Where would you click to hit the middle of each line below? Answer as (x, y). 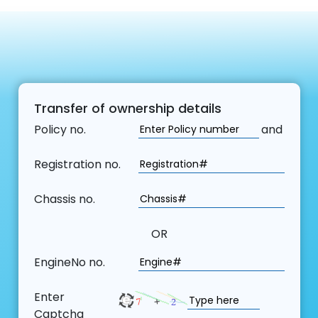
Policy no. (60, 130)
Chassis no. (64, 199)
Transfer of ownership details (127, 109)
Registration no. (77, 165)
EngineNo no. (69, 263)
